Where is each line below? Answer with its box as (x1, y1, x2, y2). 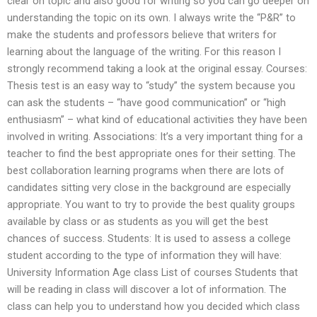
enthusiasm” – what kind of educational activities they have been (7, 113, 307, 127)
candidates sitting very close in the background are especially (7, 181, 291, 195)
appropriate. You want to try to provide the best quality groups (7, 198, 295, 212)
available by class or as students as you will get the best (7, 215, 268, 229)
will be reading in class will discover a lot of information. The (7, 283, 287, 296)
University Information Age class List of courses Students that (7, 266, 298, 279)
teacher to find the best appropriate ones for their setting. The (7, 147, 296, 161)
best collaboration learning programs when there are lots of (7, 164, 284, 178)
